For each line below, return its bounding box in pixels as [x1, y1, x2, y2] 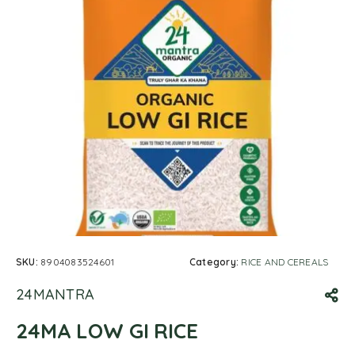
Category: [189, 256, 242, 268]
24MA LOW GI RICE [16, 318, 198, 344]
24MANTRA [16, 285, 95, 303]
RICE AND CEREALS [241, 256, 329, 268]
